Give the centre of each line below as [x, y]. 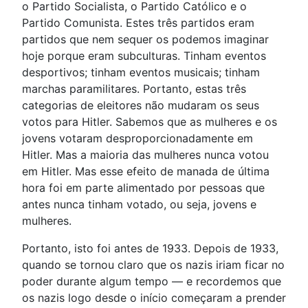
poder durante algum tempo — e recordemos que [152, 281]
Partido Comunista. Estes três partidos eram [138, 22]
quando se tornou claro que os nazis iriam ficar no [153, 264]
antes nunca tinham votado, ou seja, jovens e [139, 204]
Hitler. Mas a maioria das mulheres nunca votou [145, 154]
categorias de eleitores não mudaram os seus [141, 105]
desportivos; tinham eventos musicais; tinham [141, 72]
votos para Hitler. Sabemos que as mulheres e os [150, 121]
